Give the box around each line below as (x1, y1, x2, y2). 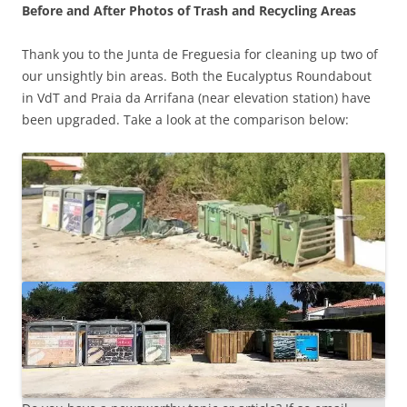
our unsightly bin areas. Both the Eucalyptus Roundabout (22, 66, 372, 84)
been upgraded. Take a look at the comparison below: (22, 110, 349, 128)
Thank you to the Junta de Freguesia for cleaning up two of (22, 45, 378, 63)
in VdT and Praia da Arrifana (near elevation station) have (22, 88, 371, 106)
